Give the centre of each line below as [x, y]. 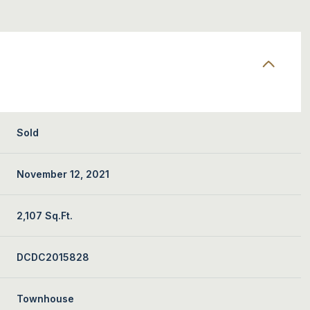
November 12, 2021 [63, 174]
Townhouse [46, 298]
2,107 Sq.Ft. [45, 215]
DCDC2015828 [53, 257]
